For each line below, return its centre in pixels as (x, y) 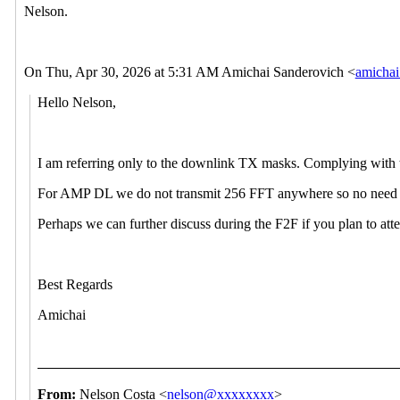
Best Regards (75, 284)
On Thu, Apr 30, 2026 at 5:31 (108, 71)
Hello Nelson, (77, 102)
